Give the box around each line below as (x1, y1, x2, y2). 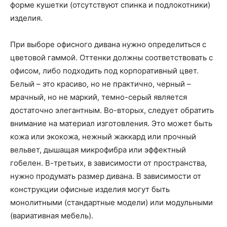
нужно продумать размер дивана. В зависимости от (10, 171, 201, 181)
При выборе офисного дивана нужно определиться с (10, 40, 206, 49)
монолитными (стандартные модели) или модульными (10, 198, 213, 207)
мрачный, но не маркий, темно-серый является (10, 92, 187, 102)
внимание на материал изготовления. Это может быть (10, 119, 212, 128)
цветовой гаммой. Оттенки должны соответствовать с (10, 53, 213, 62)
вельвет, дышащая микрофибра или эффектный (10, 145, 186, 155)
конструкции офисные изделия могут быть (10, 184, 170, 194)
